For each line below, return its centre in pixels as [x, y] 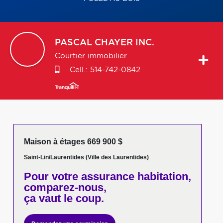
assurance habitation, [134, 176]
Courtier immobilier [91, 56]
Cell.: [79, 70]
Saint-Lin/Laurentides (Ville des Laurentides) [86, 157]
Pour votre [51, 176]
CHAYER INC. [124, 43]
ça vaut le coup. [64, 198]
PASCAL [73, 43]
